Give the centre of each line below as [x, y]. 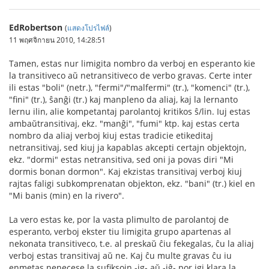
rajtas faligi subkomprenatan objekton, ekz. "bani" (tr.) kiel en [132, 183]
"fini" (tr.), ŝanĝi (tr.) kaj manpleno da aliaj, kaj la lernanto [123, 99]
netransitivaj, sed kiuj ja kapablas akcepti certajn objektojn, [128, 147]
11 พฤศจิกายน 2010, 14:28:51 [57, 39]
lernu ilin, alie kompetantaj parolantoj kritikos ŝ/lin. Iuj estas [130, 111]
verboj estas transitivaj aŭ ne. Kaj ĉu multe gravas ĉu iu [120, 255]
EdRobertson [36, 27]
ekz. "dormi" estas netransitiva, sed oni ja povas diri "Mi [121, 159]
